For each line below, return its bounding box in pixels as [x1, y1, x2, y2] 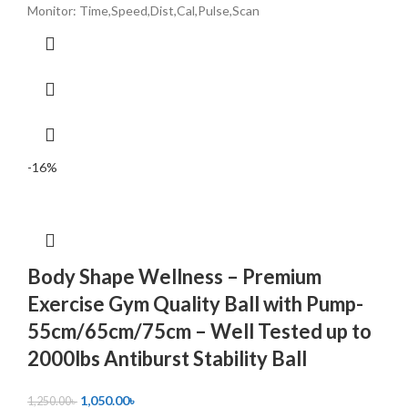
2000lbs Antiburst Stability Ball [27, 345, 307, 371]
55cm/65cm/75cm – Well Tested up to [27, 318, 372, 343]
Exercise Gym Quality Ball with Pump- [27, 291, 363, 316]
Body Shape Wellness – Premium [27, 263, 321, 289]
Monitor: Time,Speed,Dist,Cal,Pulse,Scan [27, 2, 260, 18]
